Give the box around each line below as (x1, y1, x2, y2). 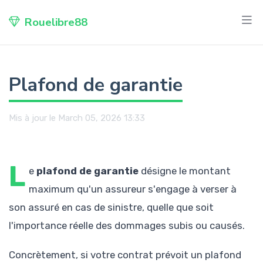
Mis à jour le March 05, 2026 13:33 (9, 112, 145, 123)
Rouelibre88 (25, 14, 87, 30)
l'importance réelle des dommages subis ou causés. (9, 219, 245, 231)
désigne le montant (139, 164, 231, 177)
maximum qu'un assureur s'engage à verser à (29, 183, 237, 195)
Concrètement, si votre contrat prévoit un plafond (9, 248, 241, 261)
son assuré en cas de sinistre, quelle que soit (9, 201, 214, 213)
